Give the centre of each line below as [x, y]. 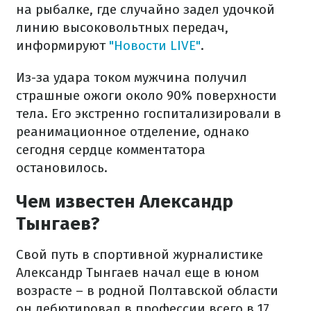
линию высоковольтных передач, [122, 27]
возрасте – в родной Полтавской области [147, 291]
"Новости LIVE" [155, 45]
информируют [62, 45]
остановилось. [62, 168]
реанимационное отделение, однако [133, 132]
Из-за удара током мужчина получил [132, 77]
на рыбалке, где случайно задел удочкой [145, 9]
